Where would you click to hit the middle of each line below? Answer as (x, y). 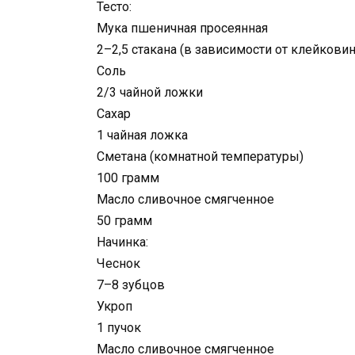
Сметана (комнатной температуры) (200, 156)
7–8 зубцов (131, 284)
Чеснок (118, 263)
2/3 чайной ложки (150, 92)
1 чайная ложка (142, 135)
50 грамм (124, 220)
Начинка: (122, 242)
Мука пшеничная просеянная (182, 28)
